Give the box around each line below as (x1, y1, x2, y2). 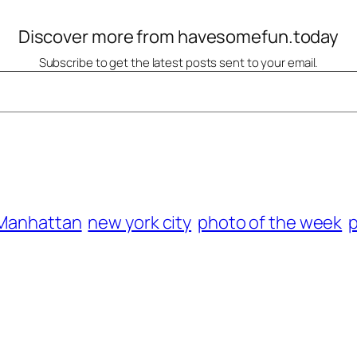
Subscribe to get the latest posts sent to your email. (38, 54, 319, 72)
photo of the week (197, 210, 343, 235)
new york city (88, 210, 192, 235)
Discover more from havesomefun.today (18, 25, 339, 49)
